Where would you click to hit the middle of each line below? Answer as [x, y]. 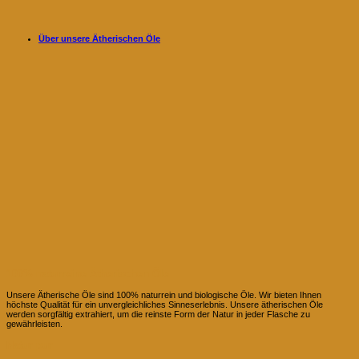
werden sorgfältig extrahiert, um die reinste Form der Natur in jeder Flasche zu [158, 314]
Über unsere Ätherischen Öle [99, 38]
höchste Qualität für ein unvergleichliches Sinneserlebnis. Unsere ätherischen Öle [165, 304]
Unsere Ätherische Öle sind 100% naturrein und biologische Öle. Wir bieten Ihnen [164, 294]
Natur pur [30, 345]
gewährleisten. [34, 323]
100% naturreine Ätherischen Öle [88, 273]
